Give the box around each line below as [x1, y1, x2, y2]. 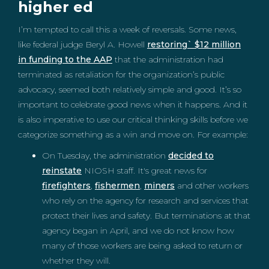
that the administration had [112, 54, 223, 65]
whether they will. [42, 255, 110, 266]
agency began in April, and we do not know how [42, 225, 234, 236]
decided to [168, 150, 214, 161]
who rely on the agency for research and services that [42, 195, 249, 206]
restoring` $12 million [147, 39, 241, 50]
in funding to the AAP [18, 54, 112, 65]
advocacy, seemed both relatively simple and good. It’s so [18, 84, 241, 95]
